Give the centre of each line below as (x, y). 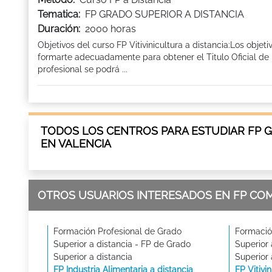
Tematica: (59, 14)
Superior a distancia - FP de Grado (122, 244)
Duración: (59, 29)
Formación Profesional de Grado (117, 231)
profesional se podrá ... (83, 69)
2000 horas (110, 29)
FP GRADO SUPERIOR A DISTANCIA (165, 14)
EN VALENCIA (76, 144)
